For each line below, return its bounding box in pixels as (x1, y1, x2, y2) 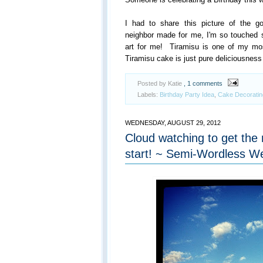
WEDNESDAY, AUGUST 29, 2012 (125, 119, 221, 126)
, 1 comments (184, 80, 222, 87)
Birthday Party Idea (160, 90, 214, 98)
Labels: (137, 90, 160, 98)
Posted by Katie (137, 80, 184, 87)
